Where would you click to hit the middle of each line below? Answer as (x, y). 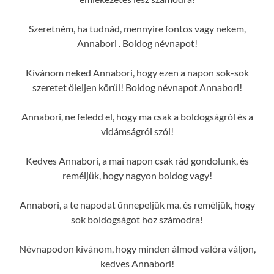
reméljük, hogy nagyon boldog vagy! (137, 175)
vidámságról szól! (137, 131)
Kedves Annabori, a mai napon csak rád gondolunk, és (137, 160)
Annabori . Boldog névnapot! (137, 43)
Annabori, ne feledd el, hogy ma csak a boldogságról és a (137, 116)
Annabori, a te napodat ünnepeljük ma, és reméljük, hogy (137, 204)
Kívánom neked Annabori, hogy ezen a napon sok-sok (137, 72)
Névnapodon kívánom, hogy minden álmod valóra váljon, (137, 248)
